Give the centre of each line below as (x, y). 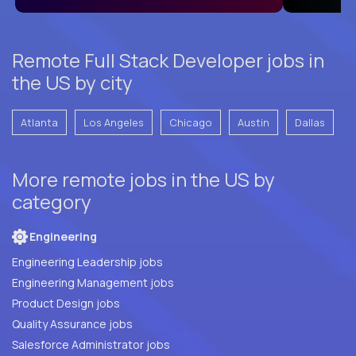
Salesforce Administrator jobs (91, 344)
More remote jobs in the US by (143, 179)
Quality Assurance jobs (121, 323)
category (52, 201)
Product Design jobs (66, 303)
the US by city (72, 82)
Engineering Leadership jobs (87, 261)
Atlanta (39, 122)
